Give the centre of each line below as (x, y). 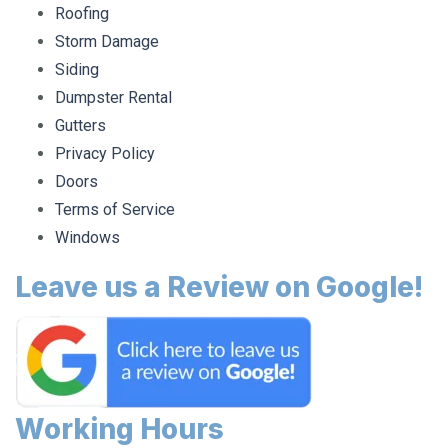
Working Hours (119, 416)
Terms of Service (115, 196)
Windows (87, 224)
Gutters (80, 112)
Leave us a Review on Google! (219, 274)
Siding (77, 56)
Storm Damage (107, 28)
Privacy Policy (105, 140)
